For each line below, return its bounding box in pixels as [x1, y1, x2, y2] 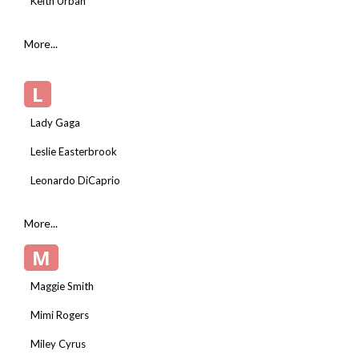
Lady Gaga [30, 115, 80, 129]
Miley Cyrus [30, 337, 86, 350]
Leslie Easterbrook [30, 144, 117, 158]
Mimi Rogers [30, 308, 89, 321]
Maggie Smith [30, 279, 94, 292]
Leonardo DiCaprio [30, 173, 120, 187]
